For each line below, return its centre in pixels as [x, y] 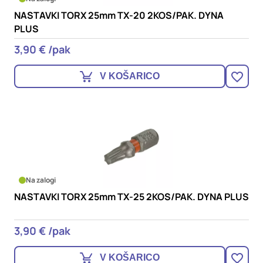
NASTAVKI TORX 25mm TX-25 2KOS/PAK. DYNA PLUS [131, 197]
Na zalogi [41, 180]
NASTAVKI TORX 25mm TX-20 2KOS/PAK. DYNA [119, 15]
